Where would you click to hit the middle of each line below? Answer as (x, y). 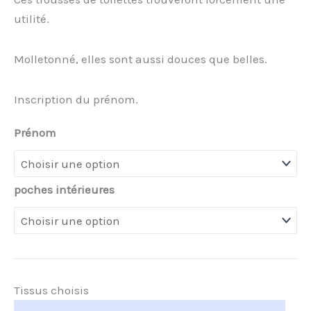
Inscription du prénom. (76, 99)
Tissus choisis (51, 291)
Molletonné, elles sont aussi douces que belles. (141, 59)
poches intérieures (64, 189)
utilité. (32, 19)
